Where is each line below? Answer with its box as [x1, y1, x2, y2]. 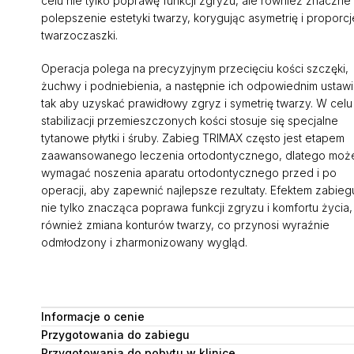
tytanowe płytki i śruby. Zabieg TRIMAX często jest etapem [40, 131, 345, 145]
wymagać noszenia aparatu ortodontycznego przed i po [40, 166, 337, 179]
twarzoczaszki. [40, 28, 118, 42]
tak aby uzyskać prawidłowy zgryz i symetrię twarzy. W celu [40, 96, 352, 110]
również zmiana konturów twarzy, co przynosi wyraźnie [40, 218, 330, 232]
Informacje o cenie [40, 310, 145, 323]
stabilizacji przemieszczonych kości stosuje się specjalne [40, 114, 338, 127]
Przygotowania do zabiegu [40, 328, 190, 341]
